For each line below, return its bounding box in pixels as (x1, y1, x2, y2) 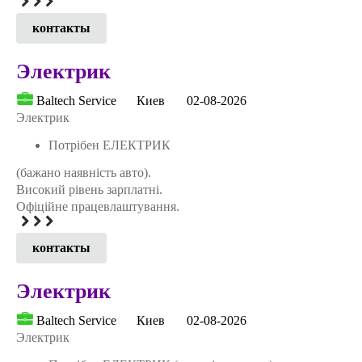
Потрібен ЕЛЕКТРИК (48, 137, 170, 152)
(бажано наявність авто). (16, 165, 151, 179)
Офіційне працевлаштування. (16, 199, 179, 213)
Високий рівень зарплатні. (16, 182, 162, 196)
